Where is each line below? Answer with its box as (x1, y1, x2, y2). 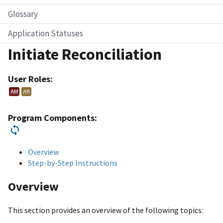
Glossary (8, 8, 38, 19)
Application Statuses (8, 27, 83, 39)
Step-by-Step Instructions (28, 157, 117, 168)
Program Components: (8, 111, 97, 123)
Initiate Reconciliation (8, 44, 162, 64)
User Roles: (8, 73, 53, 85)
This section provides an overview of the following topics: (8, 205, 203, 215)
